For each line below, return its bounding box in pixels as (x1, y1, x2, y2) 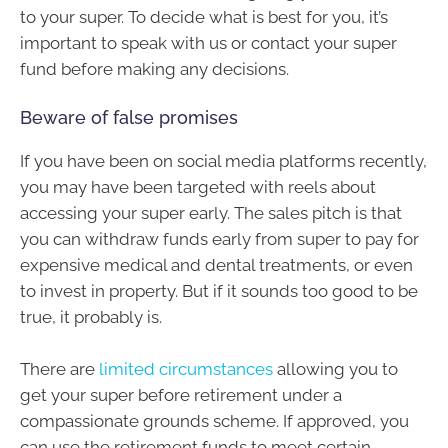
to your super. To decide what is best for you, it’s (20, 6, 388, 27)
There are (20, 358, 99, 379)
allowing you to (273, 358, 398, 379)
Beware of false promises (20, 107, 238, 129)
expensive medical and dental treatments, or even (20, 255, 413, 276)
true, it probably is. (20, 307, 162, 328)
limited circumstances (99, 358, 273, 379)
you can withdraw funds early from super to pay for (20, 229, 419, 250)
